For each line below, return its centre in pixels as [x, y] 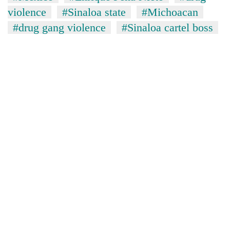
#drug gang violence [59, 27]
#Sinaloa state [94, 12]
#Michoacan [170, 12]
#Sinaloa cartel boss [167, 27]
